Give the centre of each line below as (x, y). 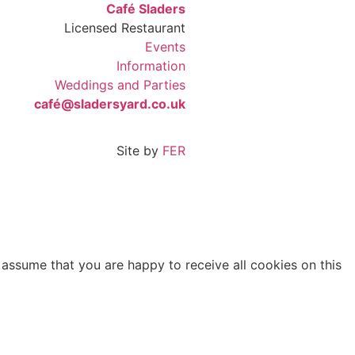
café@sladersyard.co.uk (109, 104)
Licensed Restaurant (124, 28)
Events (165, 47)
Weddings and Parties (120, 85)
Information (151, 66)
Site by (139, 150)
